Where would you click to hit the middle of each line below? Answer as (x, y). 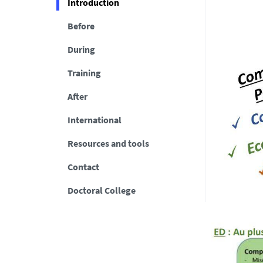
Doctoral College (101, 190)
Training (84, 73)
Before (81, 26)
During (81, 49)
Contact (83, 167)
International (94, 120)
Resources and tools (108, 143)
